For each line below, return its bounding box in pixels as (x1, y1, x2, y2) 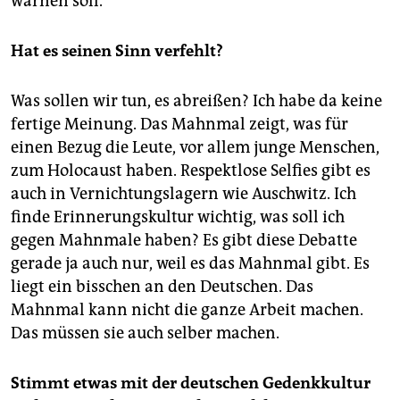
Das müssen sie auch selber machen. (11, 323, 279, 344)
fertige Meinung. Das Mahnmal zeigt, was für (11, 114, 348, 135)
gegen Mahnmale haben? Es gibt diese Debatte (11, 230, 357, 251)
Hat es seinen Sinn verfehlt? (11, 41, 223, 62)
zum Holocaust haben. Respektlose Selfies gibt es (11, 161, 371, 181)
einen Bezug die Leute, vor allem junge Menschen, (11, 137, 379, 158)
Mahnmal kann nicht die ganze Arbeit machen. (11, 300, 363, 321)
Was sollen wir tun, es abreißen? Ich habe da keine (11, 91, 382, 112)
